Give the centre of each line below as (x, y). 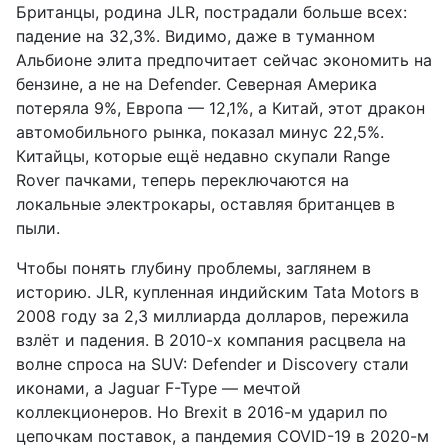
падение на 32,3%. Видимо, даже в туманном (195, 36)
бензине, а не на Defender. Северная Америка (196, 84)
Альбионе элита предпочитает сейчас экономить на (224, 60)
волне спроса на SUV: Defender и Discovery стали (212, 364)
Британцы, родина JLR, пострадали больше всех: (211, 12)
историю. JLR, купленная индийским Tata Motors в (217, 292)
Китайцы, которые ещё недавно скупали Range (203, 156)
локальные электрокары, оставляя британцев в (205, 204)
